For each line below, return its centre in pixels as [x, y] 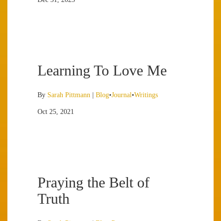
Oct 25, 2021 [56, 112]
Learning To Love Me [102, 70]
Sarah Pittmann [69, 95]
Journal [122, 95]
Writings [146, 95]
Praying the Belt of [93, 182]
